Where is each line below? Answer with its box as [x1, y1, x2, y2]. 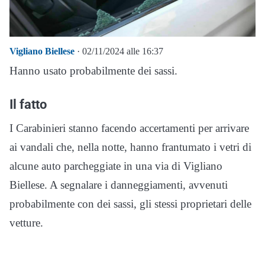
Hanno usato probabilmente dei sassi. [9, 64, 177, 77]
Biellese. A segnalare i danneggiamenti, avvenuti [9, 178, 228, 191]
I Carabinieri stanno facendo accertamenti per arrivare [9, 121, 249, 134]
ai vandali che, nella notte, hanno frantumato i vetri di [9, 140, 251, 153]
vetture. [9, 216, 43, 229]
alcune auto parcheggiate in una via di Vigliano [9, 159, 222, 172]
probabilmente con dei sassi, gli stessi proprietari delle [9, 197, 251, 210]
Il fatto [9, 96, 47, 112]
